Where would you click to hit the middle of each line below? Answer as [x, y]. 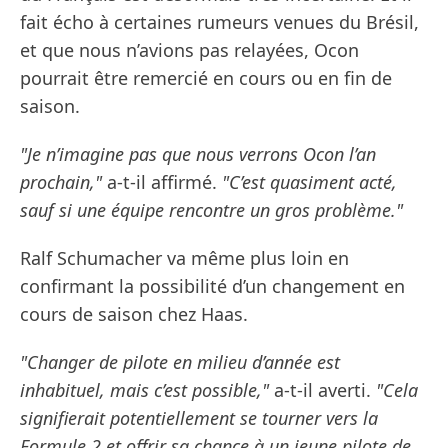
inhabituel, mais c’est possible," [144, 390]
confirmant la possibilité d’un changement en [212, 286]
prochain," [61, 182]
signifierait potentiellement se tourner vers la [199, 418]
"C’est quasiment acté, [309, 182]
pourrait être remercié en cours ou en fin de [206, 78]
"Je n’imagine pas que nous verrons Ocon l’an [198, 154]
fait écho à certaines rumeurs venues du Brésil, [219, 22]
